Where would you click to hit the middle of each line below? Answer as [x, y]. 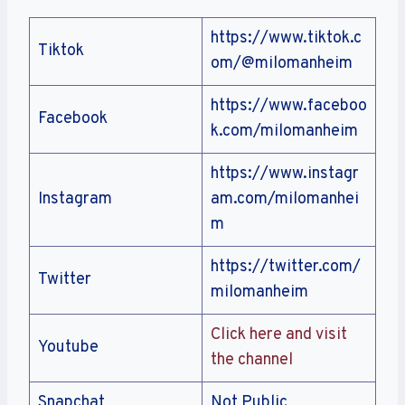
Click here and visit [279, 335]
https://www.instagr [285, 174]
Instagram [75, 200]
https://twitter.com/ [286, 268]
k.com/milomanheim [284, 132]
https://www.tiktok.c [286, 39]
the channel [252, 361]
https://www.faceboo [289, 107]
